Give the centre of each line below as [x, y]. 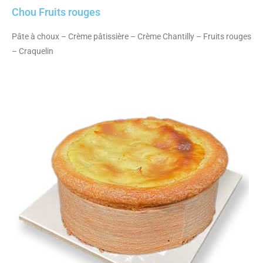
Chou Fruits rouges [56, 12]
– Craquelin [33, 51]
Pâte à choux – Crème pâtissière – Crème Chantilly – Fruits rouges [131, 36]
